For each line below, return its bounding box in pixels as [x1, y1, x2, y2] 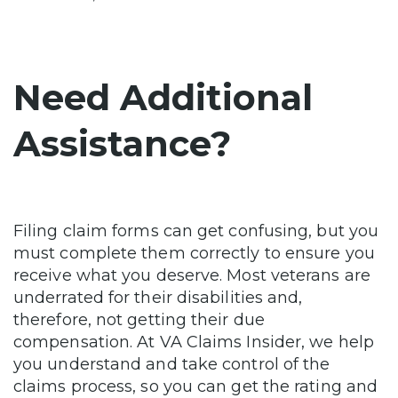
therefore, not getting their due [13, 309, 265, 330]
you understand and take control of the [13, 354, 330, 374]
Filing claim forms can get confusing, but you [13, 220, 379, 241]
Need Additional [13, 75, 313, 119]
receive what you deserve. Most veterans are [13, 265, 370, 285]
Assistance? [13, 121, 231, 165]
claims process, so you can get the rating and [13, 376, 378, 396]
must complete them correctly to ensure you [13, 243, 375, 263]
